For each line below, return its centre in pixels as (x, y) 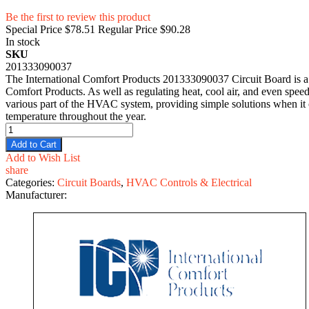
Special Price (34, 29)
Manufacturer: (36, 195)
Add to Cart (34, 144)
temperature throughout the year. (76, 116)
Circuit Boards (89, 182)
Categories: (31, 182)
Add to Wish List (43, 157)
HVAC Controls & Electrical (189, 182)
